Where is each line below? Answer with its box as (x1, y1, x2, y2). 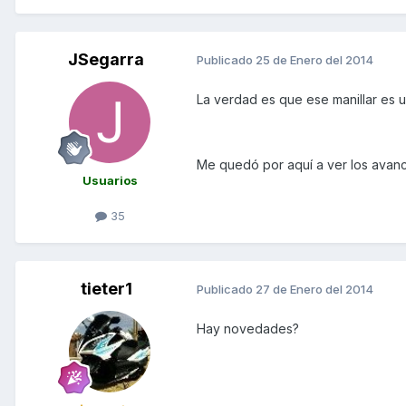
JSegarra (68, 49, 144, 69)
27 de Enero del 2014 (256, 282, 373, 297)
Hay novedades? (197, 320, 299, 336)
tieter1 (80, 278, 132, 298)
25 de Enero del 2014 (256, 53, 373, 68)
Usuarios (82, 172, 138, 188)
